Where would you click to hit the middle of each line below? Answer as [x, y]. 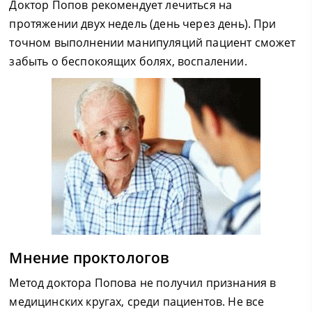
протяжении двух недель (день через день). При [143, 24]
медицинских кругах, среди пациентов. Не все [137, 302]
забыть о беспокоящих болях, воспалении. [128, 61]
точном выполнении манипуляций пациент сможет [153, 42]
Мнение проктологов [89, 258]
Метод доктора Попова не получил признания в [143, 283]
